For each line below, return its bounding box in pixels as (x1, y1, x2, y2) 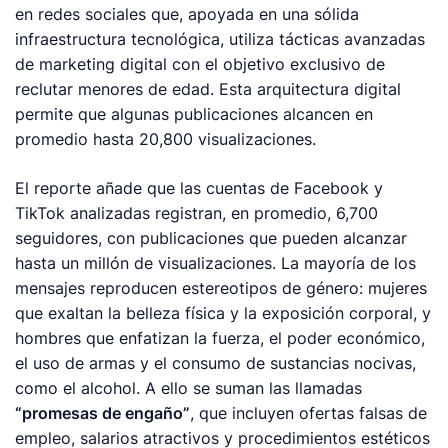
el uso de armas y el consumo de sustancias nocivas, (15, 353, 417, 373)
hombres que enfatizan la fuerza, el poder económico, (15, 328, 426, 348)
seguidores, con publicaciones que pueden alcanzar (15, 228, 408, 248)
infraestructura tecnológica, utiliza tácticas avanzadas (15, 29, 426, 49)
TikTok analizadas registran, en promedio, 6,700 (15, 203, 379, 223)
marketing (39, 54, 116, 74)
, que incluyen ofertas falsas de (190, 403, 428, 423)
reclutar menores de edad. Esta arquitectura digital (15, 79, 402, 99)
